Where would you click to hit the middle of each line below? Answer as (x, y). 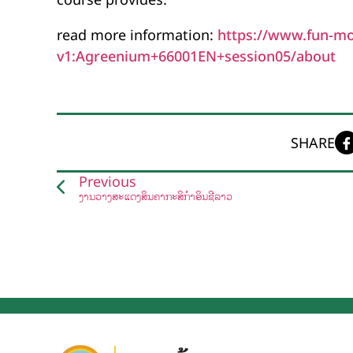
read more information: (137, 35)
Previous (108, 182)
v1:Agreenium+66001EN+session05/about (196, 56)
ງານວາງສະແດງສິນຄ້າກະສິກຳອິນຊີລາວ (156, 197)
